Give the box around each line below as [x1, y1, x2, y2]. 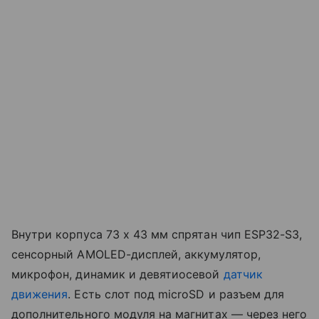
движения [11, 286, 68, 301]
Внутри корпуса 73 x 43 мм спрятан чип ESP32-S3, [11, 226, 303, 241]
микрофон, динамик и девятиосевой [11, 266, 224, 281]
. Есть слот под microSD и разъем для [68, 286, 285, 301]
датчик [223, 266, 263, 281]
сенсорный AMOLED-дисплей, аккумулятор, [11, 246, 261, 261]
